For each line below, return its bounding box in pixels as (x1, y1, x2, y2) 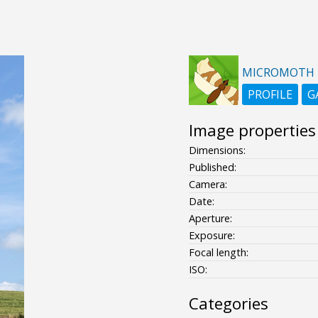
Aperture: (188, 211, 232, 225)
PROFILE (247, 86, 292, 102)
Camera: (188, 177, 227, 191)
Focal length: (188, 245, 248, 259)
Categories (188, 292, 268, 314)
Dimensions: (188, 143, 246, 157)
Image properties (188, 119, 316, 141)
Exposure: (188, 228, 235, 242)
